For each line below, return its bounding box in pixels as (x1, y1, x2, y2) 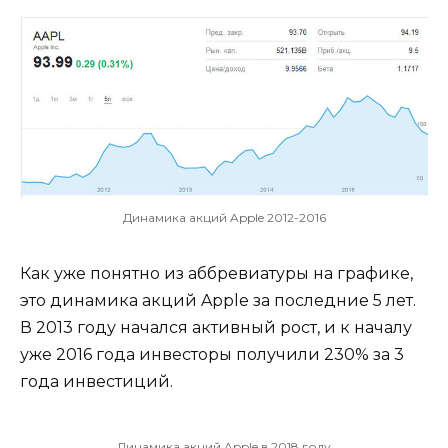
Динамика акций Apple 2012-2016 (122, 209, 326, 225)
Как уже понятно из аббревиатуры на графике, (20, 263, 413, 283)
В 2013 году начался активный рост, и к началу (20, 317, 412, 337)
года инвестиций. (20, 371, 173, 391)
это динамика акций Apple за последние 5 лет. (20, 290, 416, 310)
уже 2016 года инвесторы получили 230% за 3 (20, 344, 404, 364)
